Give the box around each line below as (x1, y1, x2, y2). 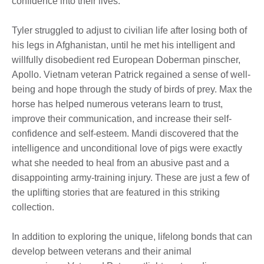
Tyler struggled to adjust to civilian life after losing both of (12, 25, 247, 35)
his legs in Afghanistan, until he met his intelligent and (12, 39, 235, 50)
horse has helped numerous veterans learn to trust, (12, 98, 223, 109)
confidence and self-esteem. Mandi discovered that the (12, 128, 239, 138)
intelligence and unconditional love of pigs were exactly (12, 143, 242, 153)
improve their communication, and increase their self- (12, 113, 232, 124)
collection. (12, 202, 54, 212)
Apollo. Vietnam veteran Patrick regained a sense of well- (12, 69, 250, 80)
